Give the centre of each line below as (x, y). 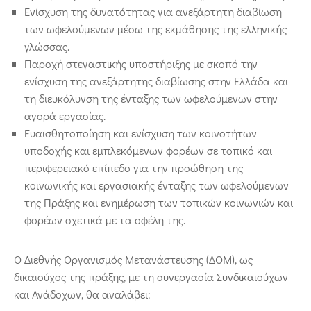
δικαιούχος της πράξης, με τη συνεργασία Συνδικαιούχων (151, 277)
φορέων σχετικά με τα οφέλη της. (105, 220)
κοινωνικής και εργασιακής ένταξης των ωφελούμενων (157, 185)
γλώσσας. (47, 47)
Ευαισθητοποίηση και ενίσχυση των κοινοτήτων (141, 133)
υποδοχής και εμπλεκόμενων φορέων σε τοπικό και (148, 151)
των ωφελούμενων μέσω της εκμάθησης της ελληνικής (155, 29)
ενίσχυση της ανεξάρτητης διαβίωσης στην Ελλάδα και (156, 81)
